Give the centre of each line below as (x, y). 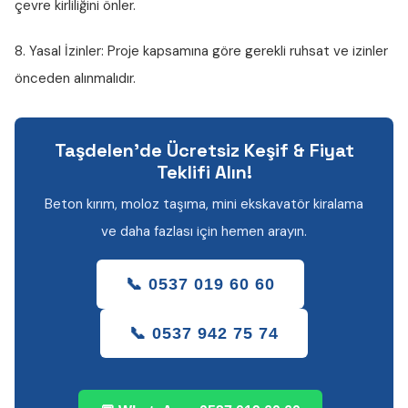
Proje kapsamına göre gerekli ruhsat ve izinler (246, 51)
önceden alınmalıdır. (75, 78)
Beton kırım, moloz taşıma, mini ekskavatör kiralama (204, 204)
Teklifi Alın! (204, 172)
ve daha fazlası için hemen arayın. (204, 231)
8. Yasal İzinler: (59, 51)
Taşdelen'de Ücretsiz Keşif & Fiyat (204, 150)
